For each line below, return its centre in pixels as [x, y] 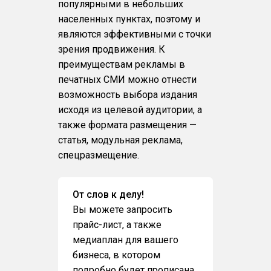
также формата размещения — [127, 125]
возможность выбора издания [127, 95]
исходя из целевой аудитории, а [130, 110]
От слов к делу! [108, 194]
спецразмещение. [98, 155]
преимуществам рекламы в [121, 64]
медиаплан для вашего [125, 240]
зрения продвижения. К [111, 49]
